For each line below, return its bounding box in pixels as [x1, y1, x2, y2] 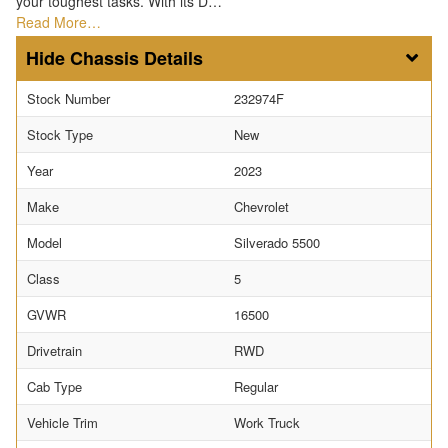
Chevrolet [234, 197, 289, 217]
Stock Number [27, 89, 110, 109]
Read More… [16, 12, 101, 33]
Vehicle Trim [27, 413, 98, 433]
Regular [234, 377, 278, 397]
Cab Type [27, 377, 82, 397]
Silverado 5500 [234, 233, 320, 253]
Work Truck [234, 413, 300, 433]
